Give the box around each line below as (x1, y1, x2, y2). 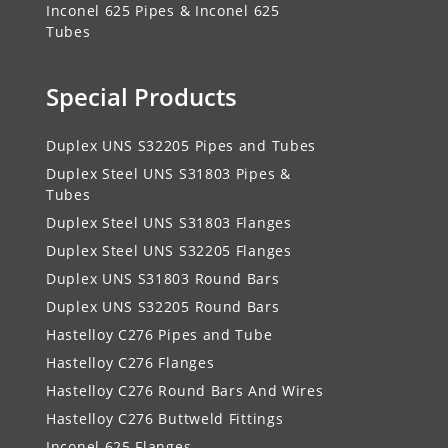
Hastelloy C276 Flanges (46, 353, 215, 373)
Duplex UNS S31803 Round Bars (46, 269, 280, 289)
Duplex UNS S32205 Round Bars (46, 297, 280, 317)
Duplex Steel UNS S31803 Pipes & (46, 164, 291, 184)
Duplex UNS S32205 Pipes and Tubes (46, 136, 317, 156)
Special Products (46, 80, 237, 114)
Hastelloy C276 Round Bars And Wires (46, 381, 324, 401)
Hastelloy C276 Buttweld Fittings (46, 409, 284, 429)
